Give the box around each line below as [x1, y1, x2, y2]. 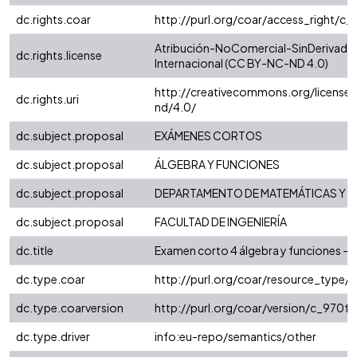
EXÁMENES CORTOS [155, 128, 262, 143]
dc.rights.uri [16, 92, 79, 107]
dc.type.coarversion [16, 300, 124, 316]
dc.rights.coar [16, 12, 91, 27]
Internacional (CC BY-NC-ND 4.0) [155, 56, 328, 71]
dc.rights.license [16, 48, 102, 63]
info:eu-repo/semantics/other [155, 329, 316, 344]
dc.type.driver [16, 329, 90, 344]
